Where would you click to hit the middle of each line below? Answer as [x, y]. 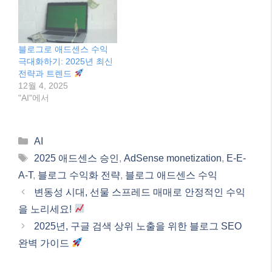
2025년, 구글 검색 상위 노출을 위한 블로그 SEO [138, 52]
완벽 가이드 [45, 69]
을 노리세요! [46, 35]
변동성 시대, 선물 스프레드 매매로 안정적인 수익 [139, 18]
